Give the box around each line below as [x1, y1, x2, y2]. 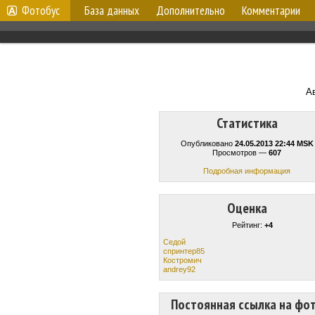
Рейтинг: [232, 221, 264, 229]
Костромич [163, 255, 202, 264]
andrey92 [163, 264, 195, 274]
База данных [84, 3, 139, 18]
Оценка [226, 199, 267, 217]
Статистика [216, 114, 278, 132]
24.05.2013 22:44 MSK [234, 139, 314, 148]
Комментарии [242, 3, 300, 18]
